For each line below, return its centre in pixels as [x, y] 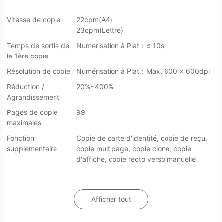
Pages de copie [32, 112]
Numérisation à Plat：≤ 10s [120, 46]
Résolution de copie [39, 71]
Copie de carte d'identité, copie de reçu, [142, 138]
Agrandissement [33, 97]
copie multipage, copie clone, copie [134, 149]
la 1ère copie [28, 56]
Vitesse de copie [34, 20]
